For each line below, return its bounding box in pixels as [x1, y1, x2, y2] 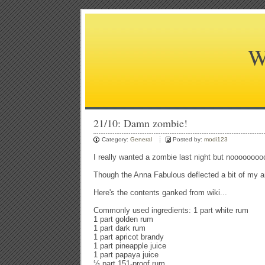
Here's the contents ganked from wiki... [93, 188, 227, 197]
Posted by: [173, 136, 204, 143]
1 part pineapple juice [93, 241, 166, 250]
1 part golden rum [93, 215, 153, 224]
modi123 [204, 136, 228, 143]
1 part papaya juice [93, 250, 159, 259]
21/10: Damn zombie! [93, 116, 188, 130]
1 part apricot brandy [93, 232, 164, 241]
